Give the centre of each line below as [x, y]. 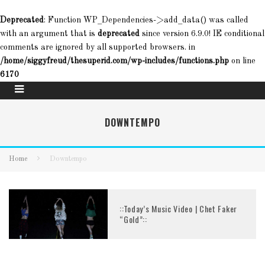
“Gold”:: [133, 219]
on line [242, 61]
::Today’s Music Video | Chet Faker [178, 208]
